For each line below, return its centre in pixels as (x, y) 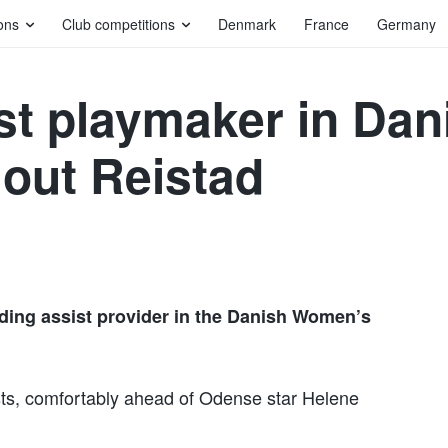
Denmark (247, 24)
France (326, 24)
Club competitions (118, 24)
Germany (406, 24)
